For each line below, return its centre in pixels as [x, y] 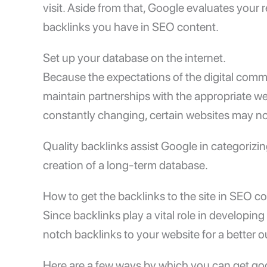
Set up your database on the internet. [134, 58]
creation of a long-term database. [125, 165]
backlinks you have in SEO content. [131, 27]
